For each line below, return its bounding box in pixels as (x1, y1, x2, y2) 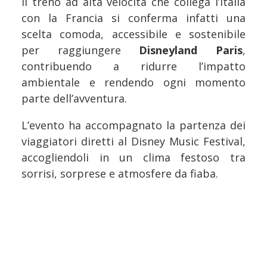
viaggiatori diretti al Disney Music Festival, (21, 133, 246, 148)
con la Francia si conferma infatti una (21, 10, 246, 25)
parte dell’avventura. (21, 91, 127, 105)
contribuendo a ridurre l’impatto (21, 58, 246, 73)
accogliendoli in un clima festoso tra (21, 150, 246, 164)
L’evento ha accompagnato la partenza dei (21, 117, 246, 132)
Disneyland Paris (139, 42, 243, 57)
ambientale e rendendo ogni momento (21, 74, 246, 89)
